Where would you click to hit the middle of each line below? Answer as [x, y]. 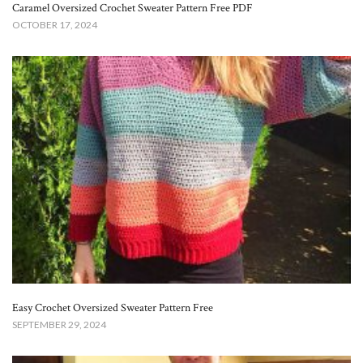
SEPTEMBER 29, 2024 [59, 325]
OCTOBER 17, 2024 [55, 25]
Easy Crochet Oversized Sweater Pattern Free [113, 308]
